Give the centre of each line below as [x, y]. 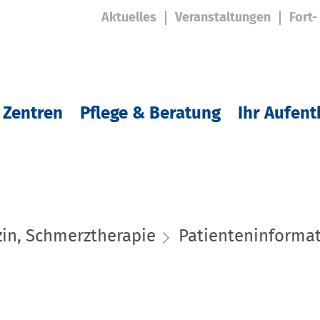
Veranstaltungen [222, 18]
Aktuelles [129, 18]
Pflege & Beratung [150, 114]
